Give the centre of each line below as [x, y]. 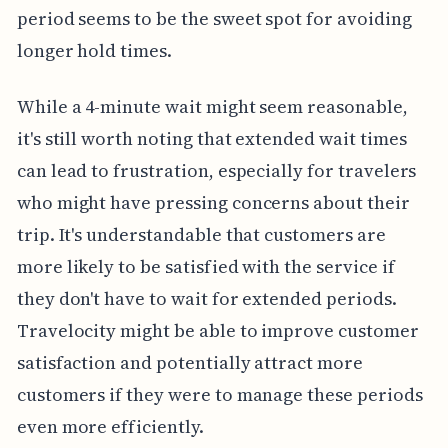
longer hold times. [94, 50]
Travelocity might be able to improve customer [217, 330]
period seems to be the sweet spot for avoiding [214, 18]
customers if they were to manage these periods [219, 394]
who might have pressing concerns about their [213, 202]
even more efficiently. [110, 426]
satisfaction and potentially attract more [189, 362]
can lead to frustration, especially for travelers [216, 170]
